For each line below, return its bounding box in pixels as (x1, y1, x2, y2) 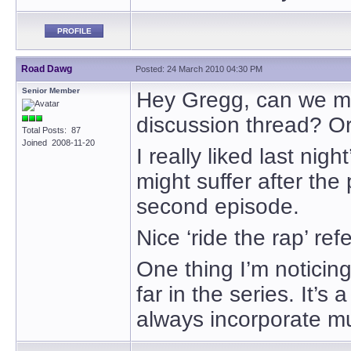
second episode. (136, 194, 299, 219)
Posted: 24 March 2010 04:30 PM (136, 64, 262, 74)
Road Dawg (21, 63, 72, 74)
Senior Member (22, 86, 80, 95)
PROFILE (56, 27, 92, 35)
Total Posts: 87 (22, 125, 81, 135)
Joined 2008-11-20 (22, 138, 95, 147)
